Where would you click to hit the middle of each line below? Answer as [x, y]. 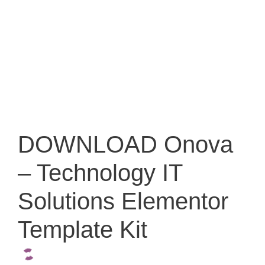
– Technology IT [100, 172]
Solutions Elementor [123, 201]
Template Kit [83, 229]
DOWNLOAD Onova [125, 144]
